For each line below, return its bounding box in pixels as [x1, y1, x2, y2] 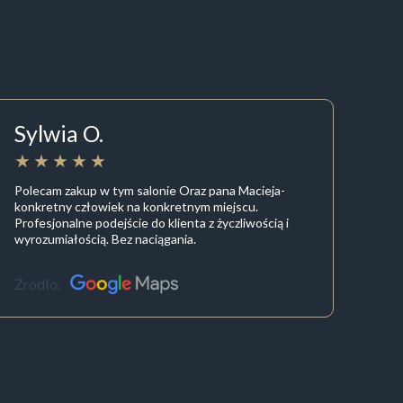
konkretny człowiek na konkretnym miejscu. [14, 198, 259, 214]
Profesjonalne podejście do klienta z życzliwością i [14, 214, 290, 230]
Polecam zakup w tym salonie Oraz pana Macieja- [14, 182, 286, 198]
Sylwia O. [14, 120, 104, 148]
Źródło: [14, 275, 62, 293]
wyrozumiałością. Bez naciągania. [14, 230, 197, 246]
